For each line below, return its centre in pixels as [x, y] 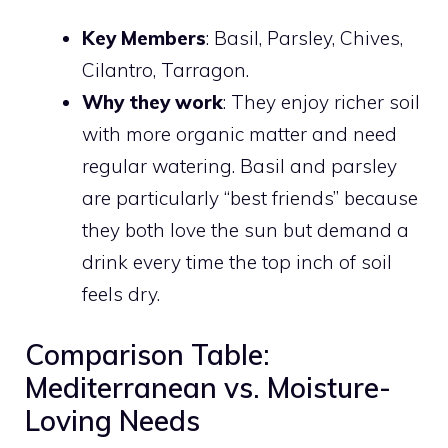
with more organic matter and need [239, 133]
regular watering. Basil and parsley [239, 165]
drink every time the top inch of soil [237, 261]
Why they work [152, 101]
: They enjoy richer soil [321, 101]
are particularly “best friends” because [250, 197]
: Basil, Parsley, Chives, [304, 37]
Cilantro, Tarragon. [165, 69]
